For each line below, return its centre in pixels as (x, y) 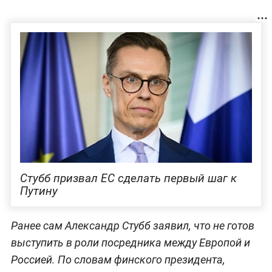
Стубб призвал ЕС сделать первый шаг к (128, 178)
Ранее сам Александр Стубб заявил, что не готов (132, 225)
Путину (39, 191)
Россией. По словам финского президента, (118, 259)
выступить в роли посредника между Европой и (130, 242)
